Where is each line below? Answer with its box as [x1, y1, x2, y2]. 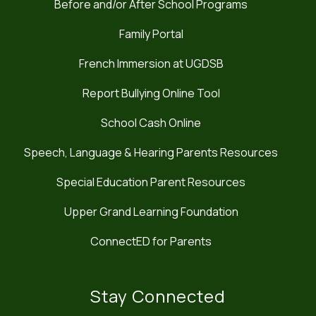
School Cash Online [101, 115, 201, 131]
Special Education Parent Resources [56, 174, 245, 190]
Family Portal [119, 26, 183, 42]
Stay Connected [90, 284, 226, 308]
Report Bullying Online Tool [82, 85, 220, 102]
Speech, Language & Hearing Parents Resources [24, 145, 278, 161]
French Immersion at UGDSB [78, 56, 224, 72]
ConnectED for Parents [90, 233, 212, 250]
